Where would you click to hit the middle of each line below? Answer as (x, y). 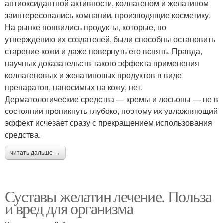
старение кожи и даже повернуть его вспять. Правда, (104, 51)
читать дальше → (35, 153)
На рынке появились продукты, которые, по (86, 27)
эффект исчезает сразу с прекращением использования (109, 122)
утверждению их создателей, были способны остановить (110, 39)
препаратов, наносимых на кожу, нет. (74, 87)
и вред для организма (69, 208)
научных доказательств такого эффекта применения (102, 63)
